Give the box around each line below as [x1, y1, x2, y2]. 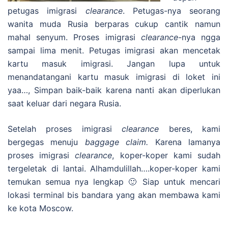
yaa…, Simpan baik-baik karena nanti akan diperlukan [8, 85, 220, 96]
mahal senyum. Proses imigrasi [8, 32, 141, 43]
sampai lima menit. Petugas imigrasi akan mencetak [8, 45, 220, 56]
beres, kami [159, 124, 221, 134]
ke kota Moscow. [8, 203, 73, 214]
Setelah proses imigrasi [8, 124, 122, 134]
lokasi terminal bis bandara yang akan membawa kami [8, 190, 220, 201]
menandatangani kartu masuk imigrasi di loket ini [8, 72, 220, 82]
